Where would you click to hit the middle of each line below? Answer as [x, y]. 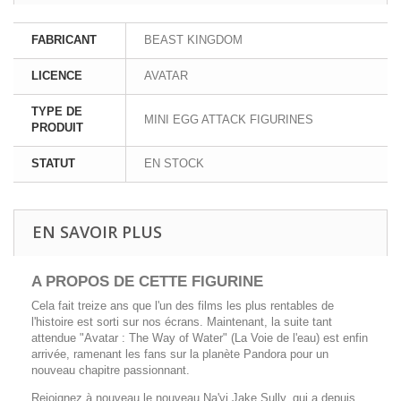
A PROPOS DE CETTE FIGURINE [147, 281]
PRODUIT [57, 127]
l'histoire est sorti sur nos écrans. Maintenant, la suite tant [182, 321]
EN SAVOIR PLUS [97, 231]
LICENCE [57, 75]
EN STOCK [174, 163]
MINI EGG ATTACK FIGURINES [229, 119]
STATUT [53, 163]
